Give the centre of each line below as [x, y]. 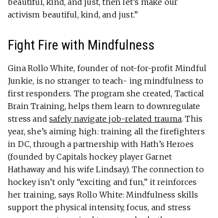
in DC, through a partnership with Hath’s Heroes [101, 144]
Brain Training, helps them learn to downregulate [104, 106]
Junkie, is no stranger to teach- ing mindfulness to [106, 81]
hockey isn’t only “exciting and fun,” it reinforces [102, 182]
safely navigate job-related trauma [116, 118]
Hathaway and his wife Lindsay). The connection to [106, 169]
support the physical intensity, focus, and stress [99, 207]
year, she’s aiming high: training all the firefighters [106, 131]
